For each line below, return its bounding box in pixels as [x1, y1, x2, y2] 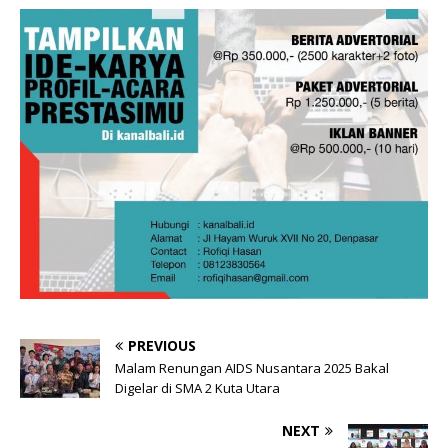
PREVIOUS [128, 335, 196, 355]
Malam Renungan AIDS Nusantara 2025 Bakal [115, 358, 389, 377]
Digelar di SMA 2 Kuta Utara [115, 378, 280, 397]
